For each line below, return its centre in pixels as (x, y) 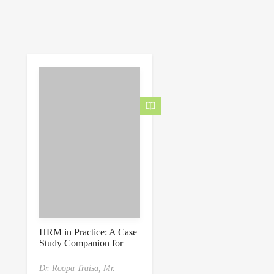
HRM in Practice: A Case (88, 232)
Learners (56, 254)
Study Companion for (81, 243)
